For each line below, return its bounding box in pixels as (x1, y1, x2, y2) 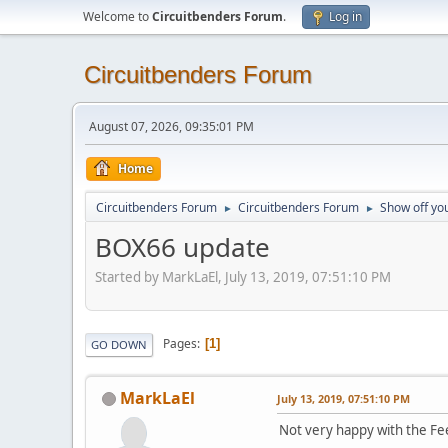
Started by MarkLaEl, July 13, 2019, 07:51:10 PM (95, 267, 391, 286)
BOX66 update (95, 229, 270, 265)
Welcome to (83, 8, 152, 25)
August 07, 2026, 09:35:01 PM (89, 118, 254, 135)
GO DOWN (91, 336, 147, 352)
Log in (329, 8, 362, 25)
